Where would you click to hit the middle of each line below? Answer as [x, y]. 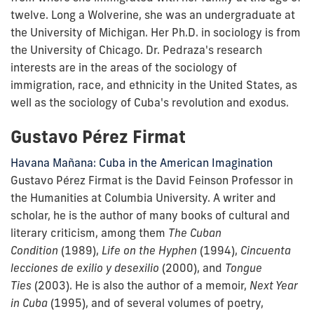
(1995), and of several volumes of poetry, [157, 302]
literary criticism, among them [88, 232]
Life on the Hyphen [149, 250]
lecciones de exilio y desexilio [85, 267]
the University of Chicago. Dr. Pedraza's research [136, 49]
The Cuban [195, 232]
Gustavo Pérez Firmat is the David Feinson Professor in [152, 180]
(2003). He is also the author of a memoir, [141, 285]
